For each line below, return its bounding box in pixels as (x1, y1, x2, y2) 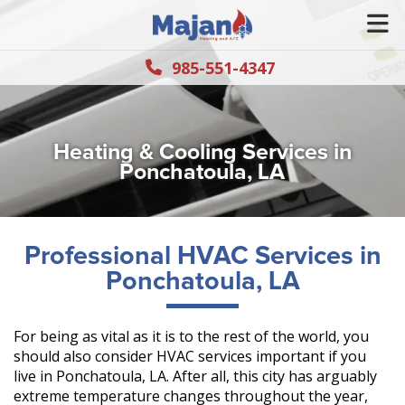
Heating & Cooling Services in (52, 141, 352, 164)
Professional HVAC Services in (24, 243, 381, 269)
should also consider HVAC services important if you (14, 346, 366, 366)
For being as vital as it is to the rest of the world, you (14, 326, 369, 346)
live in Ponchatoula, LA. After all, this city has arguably (14, 366, 377, 386)
